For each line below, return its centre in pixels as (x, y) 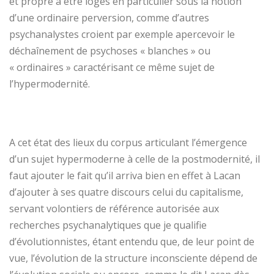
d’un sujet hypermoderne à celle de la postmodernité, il (135, 159)
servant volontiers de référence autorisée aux (114, 208)
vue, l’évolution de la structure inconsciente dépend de (133, 258)
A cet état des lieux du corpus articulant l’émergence (128, 142)
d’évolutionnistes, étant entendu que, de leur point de (132, 241)
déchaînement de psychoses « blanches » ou (110, 50)
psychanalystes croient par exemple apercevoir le (122, 34)
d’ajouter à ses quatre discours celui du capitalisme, (126, 192)
